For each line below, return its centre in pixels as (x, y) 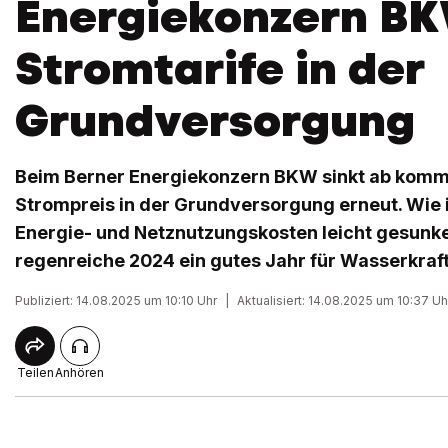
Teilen (35, 372)
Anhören (79, 372)
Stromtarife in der (220, 68)
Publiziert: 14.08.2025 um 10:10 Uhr (116, 300)
